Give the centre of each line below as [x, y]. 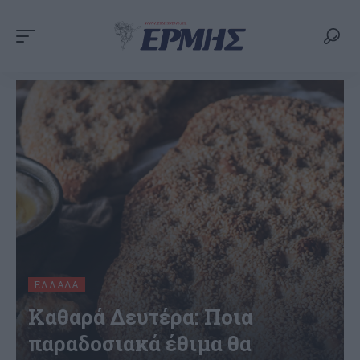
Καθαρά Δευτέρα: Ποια [141, 316]
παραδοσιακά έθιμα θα [140, 343]
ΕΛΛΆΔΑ [57, 284]
